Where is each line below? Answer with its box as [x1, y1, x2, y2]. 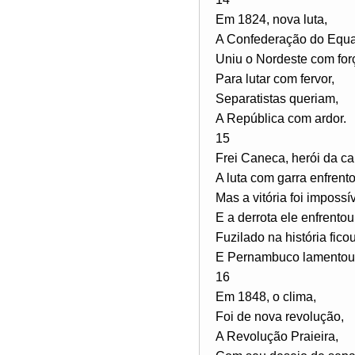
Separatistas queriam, [216, 91, 338, 105]
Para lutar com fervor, [216, 71, 334, 86]
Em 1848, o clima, [216, 289, 316, 303]
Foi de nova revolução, [216, 309, 344, 323]
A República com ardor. [216, 111, 346, 125]
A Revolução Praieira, [216, 329, 338, 343]
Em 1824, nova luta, [216, 12, 327, 26]
